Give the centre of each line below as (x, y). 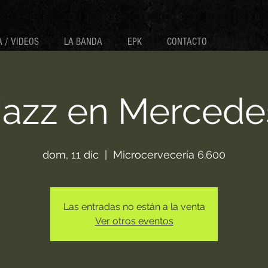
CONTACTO (187, 42)
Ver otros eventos (134, 221)
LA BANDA (83, 42)
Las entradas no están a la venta (134, 207)
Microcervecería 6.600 (169, 155)
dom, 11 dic (71, 155)
